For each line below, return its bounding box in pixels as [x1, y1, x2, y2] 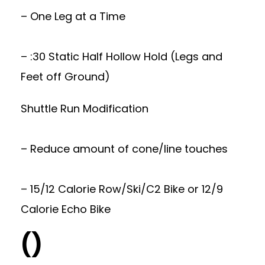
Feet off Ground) [21, 69, 110, 84]
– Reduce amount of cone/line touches [21, 141, 228, 156]
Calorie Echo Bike [21, 201, 111, 216]
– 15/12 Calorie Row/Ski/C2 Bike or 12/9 [21, 181, 223, 196]
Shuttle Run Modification [21, 101, 148, 116]
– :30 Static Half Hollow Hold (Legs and [21, 49, 222, 64]
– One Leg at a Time [21, 8, 125, 24]
